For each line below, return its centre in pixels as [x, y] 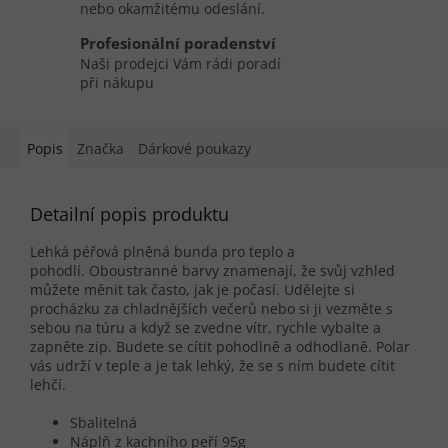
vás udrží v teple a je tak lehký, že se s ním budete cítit [212, 366]
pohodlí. [57, 271]
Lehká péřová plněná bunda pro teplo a [162, 252]
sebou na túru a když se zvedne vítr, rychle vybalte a [205, 328]
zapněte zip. [71, 347]
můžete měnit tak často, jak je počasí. [155, 290]
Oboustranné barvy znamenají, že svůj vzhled [242, 271]
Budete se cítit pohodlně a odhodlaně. [244, 347]
